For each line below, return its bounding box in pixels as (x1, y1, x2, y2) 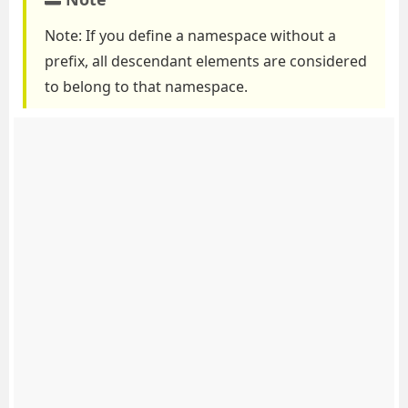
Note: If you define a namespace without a (45, 25, 336, 46)
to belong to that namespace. (45, 76, 248, 97)
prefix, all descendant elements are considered (45, 51, 367, 71)
